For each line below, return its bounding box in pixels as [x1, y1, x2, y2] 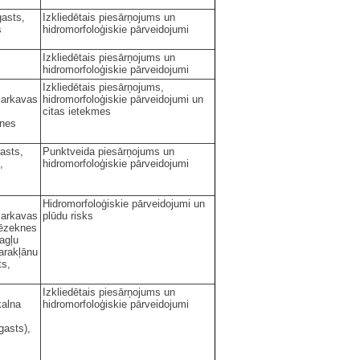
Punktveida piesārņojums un [43, 145, 174, 157]
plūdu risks [43, 209, 93, 222]
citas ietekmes [43, 104, 111, 117]
